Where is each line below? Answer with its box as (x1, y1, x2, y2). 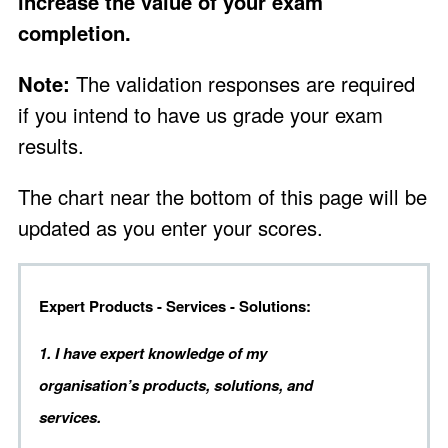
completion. (18, 17, 137, 47)
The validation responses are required (70, 68, 415, 98)
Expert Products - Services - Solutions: (39, 295, 311, 318)
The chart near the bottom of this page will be (18, 182, 427, 212)
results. (18, 130, 84, 160)
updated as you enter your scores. (18, 213, 323, 243)
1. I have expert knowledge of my (39, 342, 267, 365)
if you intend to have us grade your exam (18, 99, 383, 129)
